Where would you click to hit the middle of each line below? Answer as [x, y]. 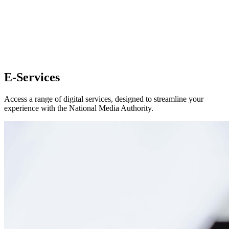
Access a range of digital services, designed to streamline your [104, 99]
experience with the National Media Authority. [79, 108]
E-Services [32, 77]
